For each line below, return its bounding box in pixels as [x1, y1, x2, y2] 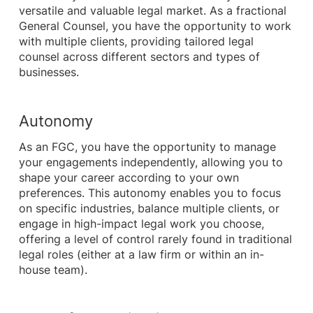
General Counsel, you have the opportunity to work [18, 19, 291, 33]
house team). [18, 263, 87, 277]
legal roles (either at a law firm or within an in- [18, 248, 264, 262]
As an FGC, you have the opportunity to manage [18, 140, 276, 154]
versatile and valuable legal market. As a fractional [18, 3, 286, 17]
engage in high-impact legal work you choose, [18, 217, 264, 231]
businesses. [18, 65, 79, 79]
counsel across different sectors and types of [18, 50, 260, 64]
